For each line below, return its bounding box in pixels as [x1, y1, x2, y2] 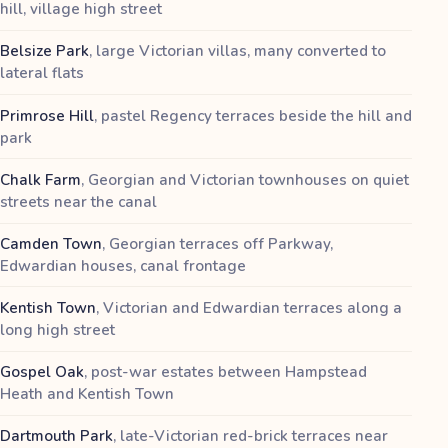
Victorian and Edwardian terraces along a [103, 298, 402, 319]
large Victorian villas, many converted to [96, 41, 386, 62]
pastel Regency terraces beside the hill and [101, 105, 412, 126]
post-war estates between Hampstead [91, 362, 367, 383]
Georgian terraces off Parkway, [109, 233, 333, 254]
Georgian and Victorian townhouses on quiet [88, 169, 409, 190]
